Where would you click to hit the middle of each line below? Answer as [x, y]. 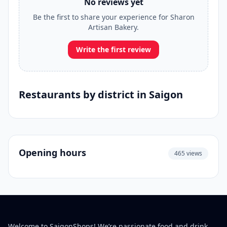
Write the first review [113, 49]
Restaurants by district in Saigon [101, 94]
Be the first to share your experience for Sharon [113, 17]
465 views [188, 153]
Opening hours [52, 153]
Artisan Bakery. [113, 27]
